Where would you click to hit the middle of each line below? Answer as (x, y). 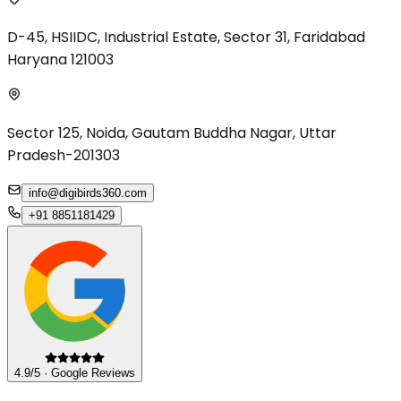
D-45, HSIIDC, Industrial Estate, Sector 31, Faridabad (186, 37)
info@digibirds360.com (88, 192)
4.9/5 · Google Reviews (75, 373)
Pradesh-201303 (64, 155)
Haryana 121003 (60, 59)
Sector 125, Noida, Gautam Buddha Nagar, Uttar (172, 132)
